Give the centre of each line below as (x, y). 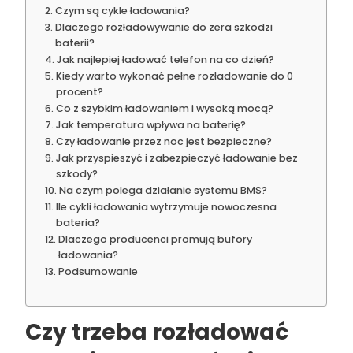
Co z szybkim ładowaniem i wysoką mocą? (164, 109)
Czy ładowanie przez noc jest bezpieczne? (163, 142)
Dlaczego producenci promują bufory (155, 240)
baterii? (74, 43)
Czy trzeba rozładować (157, 333)
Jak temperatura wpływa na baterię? (150, 125)
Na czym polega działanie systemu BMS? (163, 191)
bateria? (78, 223)
